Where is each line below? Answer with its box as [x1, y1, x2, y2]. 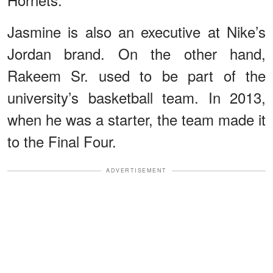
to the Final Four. [7, 130, 116, 152]
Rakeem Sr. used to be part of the [7, 65, 266, 87]
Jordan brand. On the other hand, [7, 43, 266, 65]
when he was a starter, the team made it [7, 108, 266, 130]
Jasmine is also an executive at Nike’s [7, 21, 266, 43]
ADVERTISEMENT [106, 166, 167, 175]
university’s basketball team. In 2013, [7, 87, 266, 108]
